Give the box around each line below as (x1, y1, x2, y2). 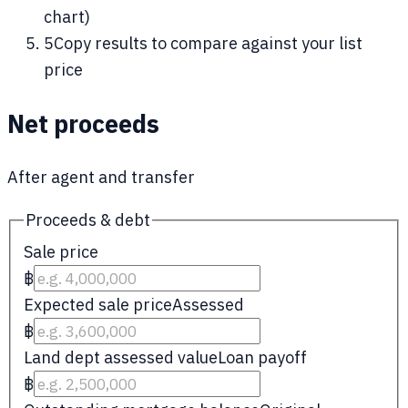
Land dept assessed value (23, 347, 218, 369)
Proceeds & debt (25, 209, 150, 231)
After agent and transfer (7, 167, 195, 189)
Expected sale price (23, 294, 172, 316)
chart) (44, 6, 90, 28)
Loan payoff (217, 347, 307, 369)
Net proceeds (7, 107, 159, 139)
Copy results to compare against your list (54, 33, 362, 55)
